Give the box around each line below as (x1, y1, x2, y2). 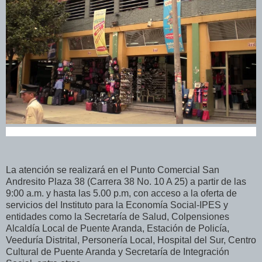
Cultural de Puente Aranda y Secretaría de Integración (6, 247, 229, 257)
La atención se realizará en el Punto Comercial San (6, 165, 219, 175)
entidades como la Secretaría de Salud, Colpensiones (6, 212, 229, 222)
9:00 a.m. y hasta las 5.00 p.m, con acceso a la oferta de (6, 188, 237, 199)
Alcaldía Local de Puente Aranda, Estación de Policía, (6, 223, 229, 234)
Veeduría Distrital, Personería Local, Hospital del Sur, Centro (6, 235, 256, 246)
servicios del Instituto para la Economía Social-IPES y (6, 200, 228, 211)
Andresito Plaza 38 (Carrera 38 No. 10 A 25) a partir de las (6, 177, 246, 187)
